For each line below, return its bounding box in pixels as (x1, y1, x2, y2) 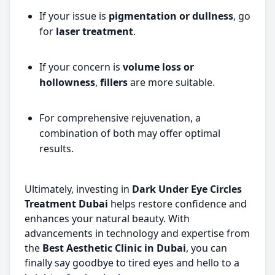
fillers (100, 76, 128, 89)
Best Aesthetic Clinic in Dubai (42, 241, 186, 255)
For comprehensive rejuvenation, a (39, 111, 201, 125)
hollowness (39, 76, 95, 89)
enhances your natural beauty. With (25, 212, 190, 225)
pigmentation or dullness (109, 9, 233, 23)
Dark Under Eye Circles (132, 182, 242, 196)
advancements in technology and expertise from (25, 227, 250, 240)
